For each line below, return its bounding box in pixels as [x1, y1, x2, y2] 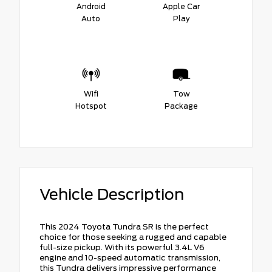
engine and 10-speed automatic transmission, [39, 253, 220, 262]
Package [165, 101, 198, 110]
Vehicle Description [39, 185, 184, 203]
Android [76, 1, 106, 11]
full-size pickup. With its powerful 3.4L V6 [39, 242, 205, 252]
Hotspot [75, 101, 107, 110]
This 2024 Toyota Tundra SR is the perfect [39, 222, 209, 231]
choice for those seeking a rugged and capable [39, 232, 226, 242]
